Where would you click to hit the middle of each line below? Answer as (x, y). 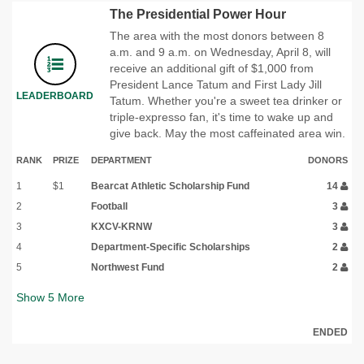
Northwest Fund (128, 267)
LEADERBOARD (55, 95)
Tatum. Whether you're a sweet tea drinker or (226, 100)
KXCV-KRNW (121, 226)
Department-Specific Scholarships (171, 247)
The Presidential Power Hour (198, 14)
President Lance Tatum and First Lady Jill (216, 84)
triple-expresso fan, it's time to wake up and (221, 117)
